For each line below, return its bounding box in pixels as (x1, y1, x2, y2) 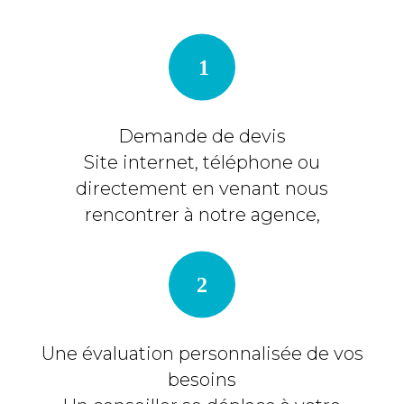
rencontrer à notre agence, (84, 203, 320, 225)
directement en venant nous (76, 177, 328, 199)
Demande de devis (118, 124, 286, 147)
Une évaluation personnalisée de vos (41, 342, 363, 364)
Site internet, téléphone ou (84, 151, 320, 173)
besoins (168, 368, 236, 390)
